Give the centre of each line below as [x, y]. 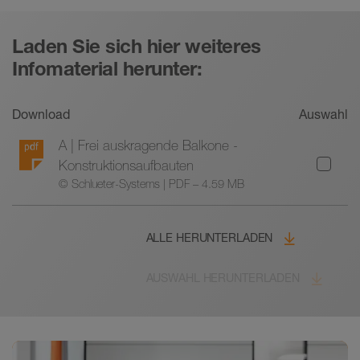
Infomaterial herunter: [107, 69]
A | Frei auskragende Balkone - [148, 146]
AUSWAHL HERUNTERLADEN [223, 278]
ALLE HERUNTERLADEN [209, 238]
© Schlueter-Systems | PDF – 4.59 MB [151, 184]
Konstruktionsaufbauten [126, 166]
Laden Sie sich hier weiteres [137, 47]
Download [41, 115]
